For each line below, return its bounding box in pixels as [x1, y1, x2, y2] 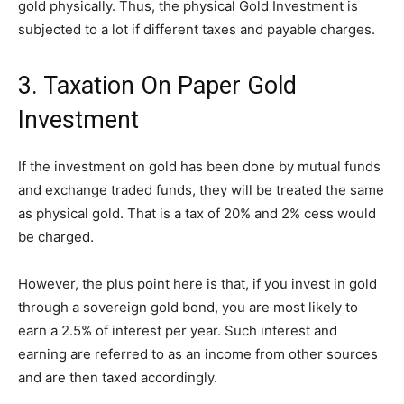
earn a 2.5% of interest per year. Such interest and [18, 322, 337, 340]
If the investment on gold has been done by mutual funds [18, 158, 381, 176]
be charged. [18, 228, 94, 246]
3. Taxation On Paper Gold [18, 71, 297, 101]
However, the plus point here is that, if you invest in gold [18, 275, 377, 293]
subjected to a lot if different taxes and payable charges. [18, 21, 375, 39]
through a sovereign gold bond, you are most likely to [18, 298, 358, 317]
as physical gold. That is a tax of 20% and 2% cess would [18, 205, 376, 223]
